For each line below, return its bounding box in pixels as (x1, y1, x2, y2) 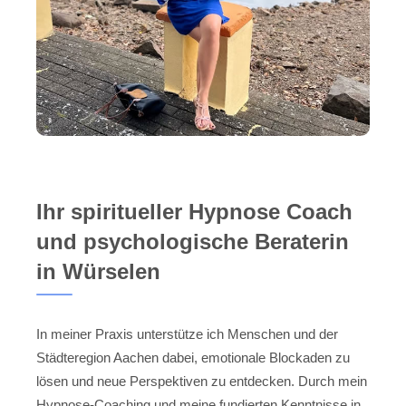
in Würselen (36, 259, 160, 285)
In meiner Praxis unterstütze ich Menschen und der (36, 326, 338, 343)
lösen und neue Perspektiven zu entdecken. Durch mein (36, 373, 367, 390)
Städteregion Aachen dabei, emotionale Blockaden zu (36, 350, 350, 366)
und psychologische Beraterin (36, 229, 349, 255)
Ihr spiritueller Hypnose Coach (36, 199, 353, 225)
